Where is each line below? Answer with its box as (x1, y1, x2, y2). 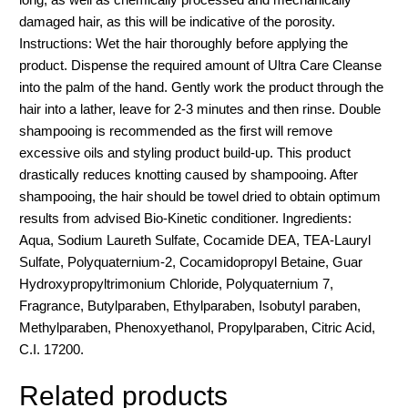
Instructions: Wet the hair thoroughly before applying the (19, 36, 349, 52)
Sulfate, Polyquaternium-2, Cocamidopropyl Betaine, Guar (19, 254, 363, 270)
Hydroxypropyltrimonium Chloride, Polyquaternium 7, (19, 276, 334, 292)
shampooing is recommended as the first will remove (19, 123, 333, 139)
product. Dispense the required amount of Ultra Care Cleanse (19, 57, 382, 74)
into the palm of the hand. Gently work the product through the (19, 79, 384, 96)
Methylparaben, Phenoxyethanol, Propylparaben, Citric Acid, (19, 320, 376, 336)
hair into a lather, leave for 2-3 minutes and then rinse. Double (19, 101, 382, 117)
